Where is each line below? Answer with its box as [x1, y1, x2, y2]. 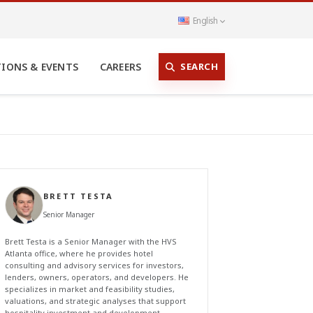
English [191, 15, 219, 26]
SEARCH [180, 59, 218, 73]
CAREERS [99, 60, 142, 73]
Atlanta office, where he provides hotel [5, 248, 153, 259]
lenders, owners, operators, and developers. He [5, 272, 189, 282]
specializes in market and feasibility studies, [5, 284, 175, 294]
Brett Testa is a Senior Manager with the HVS [5, 236, 177, 247]
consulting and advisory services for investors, [5, 260, 184, 270]
